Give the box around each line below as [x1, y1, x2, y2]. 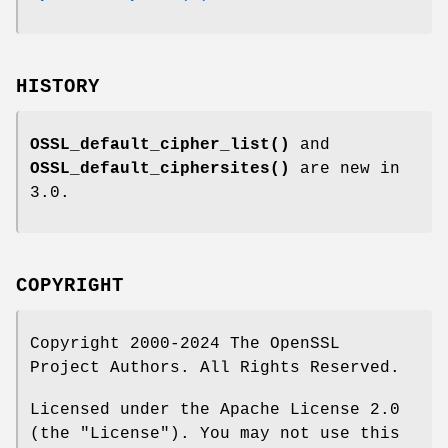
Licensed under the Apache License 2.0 [30, 400, 400, 419]
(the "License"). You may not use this [30, 424, 400, 443]
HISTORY [16, 75, 100, 98]
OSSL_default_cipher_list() [30, 135, 290, 154]
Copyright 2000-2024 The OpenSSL [30, 334, 340, 353]
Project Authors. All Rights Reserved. [30, 358, 400, 377]
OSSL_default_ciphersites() [30, 159, 290, 178]
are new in [290, 159, 400, 178]
